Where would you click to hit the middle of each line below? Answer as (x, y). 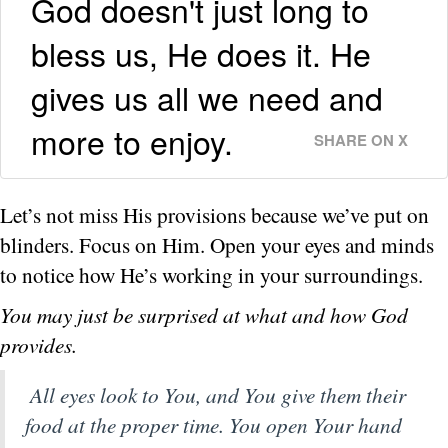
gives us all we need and (207, 96)
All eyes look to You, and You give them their (218, 394)
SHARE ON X (361, 139)
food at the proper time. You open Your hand (213, 424)
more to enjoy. (132, 140)
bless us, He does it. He (201, 52)
